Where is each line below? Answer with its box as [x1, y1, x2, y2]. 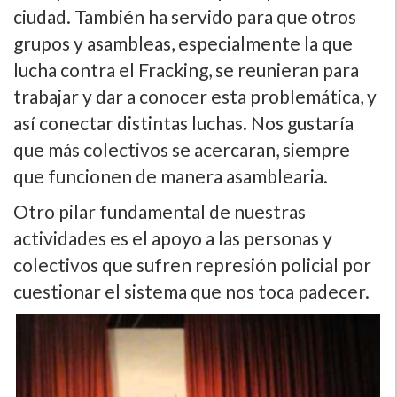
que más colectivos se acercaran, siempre [13, 137, 350, 160]
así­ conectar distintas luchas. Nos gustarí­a [13, 111, 354, 134]
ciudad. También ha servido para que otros [13, 4, 356, 27]
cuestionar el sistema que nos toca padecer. [13, 279, 370, 302]
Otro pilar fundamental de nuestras [13, 199, 306, 222]
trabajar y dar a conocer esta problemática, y [13, 84, 377, 107]
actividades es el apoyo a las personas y [13, 226, 332, 249]
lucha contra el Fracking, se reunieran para [13, 58, 359, 81]
